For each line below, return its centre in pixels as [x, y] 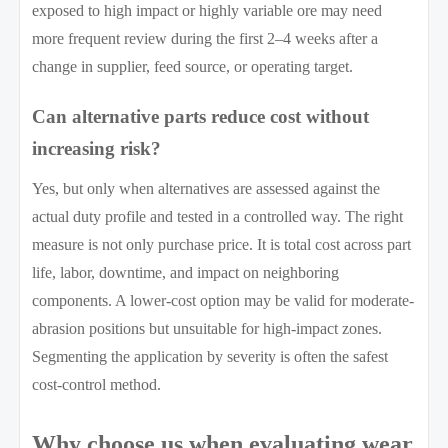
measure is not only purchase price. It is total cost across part [222, 244]
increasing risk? [97, 148]
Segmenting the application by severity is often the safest [210, 356]
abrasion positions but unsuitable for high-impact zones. [207, 328]
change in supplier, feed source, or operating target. [193, 66]
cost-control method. [97, 384]
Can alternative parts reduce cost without [201, 116]
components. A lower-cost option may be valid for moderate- [223, 300]
